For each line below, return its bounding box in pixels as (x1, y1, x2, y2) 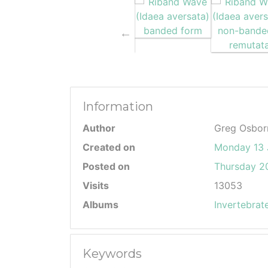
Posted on (83, 160, 130, 172)
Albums (83, 199, 118, 211)
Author (83, 122, 115, 134)
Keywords (83, 246, 142, 261)
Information (83, 99, 153, 114)
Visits (83, 179, 109, 191)
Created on (83, 141, 135, 153)
